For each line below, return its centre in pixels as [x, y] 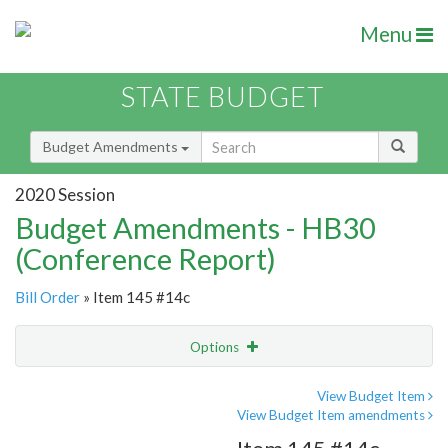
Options [216, 347]
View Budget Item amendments [332, 415]
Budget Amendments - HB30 [195, 228]
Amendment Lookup [83, 430]
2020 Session [65, 194]
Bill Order [47, 297]
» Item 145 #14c [135, 297]
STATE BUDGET [222, 97]
